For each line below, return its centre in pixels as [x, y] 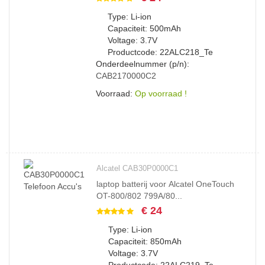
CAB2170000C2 [126, 76]
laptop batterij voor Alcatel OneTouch [165, 184]
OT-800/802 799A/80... [139, 196]
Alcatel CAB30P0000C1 [137, 168]
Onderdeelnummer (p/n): [143, 64]
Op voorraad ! [161, 93]
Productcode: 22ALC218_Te [160, 52]
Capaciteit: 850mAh [145, 241]
